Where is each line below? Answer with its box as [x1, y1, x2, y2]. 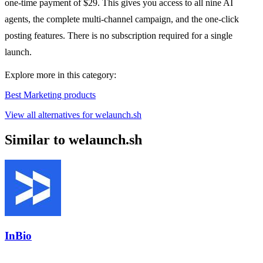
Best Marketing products [5, 90, 96, 100]
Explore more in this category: [5, 70, 116, 80]
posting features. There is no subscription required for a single [5, 31, 232, 41]
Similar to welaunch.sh [5, 132, 142, 148]
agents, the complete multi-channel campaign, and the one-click [5, 14, 239, 25]
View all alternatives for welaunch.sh [5, 110, 141, 120]
